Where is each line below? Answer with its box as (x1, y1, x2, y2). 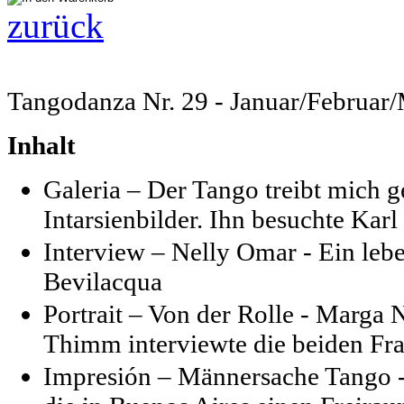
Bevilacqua (43, 266, 162, 296)
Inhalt (7, 130, 76, 160)
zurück (7, 5, 104, 45)
